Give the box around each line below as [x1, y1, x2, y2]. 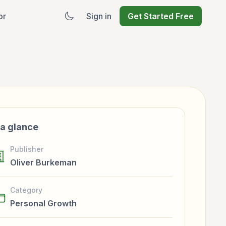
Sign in [86, 11, 111, 21]
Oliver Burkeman [10, 157, 77, 167]
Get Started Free [128, 11, 194, 21]
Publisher [10, 145, 43, 153]
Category [10, 186, 42, 194]
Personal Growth [10, 198, 77, 208]
